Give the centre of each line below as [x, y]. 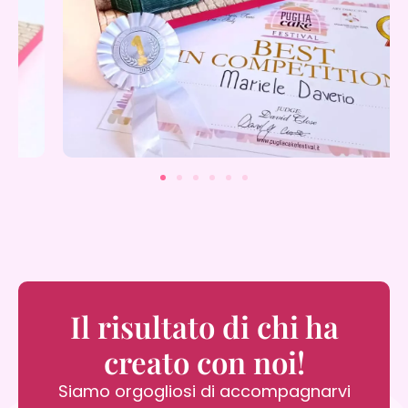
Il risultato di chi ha [204, 326]
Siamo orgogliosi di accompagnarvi [204, 391]
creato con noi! [204, 361]
